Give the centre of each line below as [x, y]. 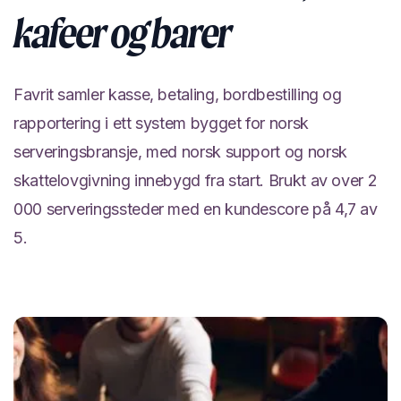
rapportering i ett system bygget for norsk [161, 123]
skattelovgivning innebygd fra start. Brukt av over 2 [196, 180]
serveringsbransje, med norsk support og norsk [180, 152]
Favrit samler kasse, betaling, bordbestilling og [178, 94]
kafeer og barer [123, 33]
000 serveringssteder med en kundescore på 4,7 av [196, 209]
